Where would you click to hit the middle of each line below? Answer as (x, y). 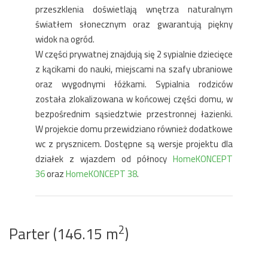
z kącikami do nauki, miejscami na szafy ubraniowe (134, 69)
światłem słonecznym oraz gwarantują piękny (134, 24)
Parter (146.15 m (64, 234)
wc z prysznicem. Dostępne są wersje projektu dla (134, 144)
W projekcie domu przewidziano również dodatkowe (134, 129)
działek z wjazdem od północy (104, 159)
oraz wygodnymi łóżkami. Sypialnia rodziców (134, 84)
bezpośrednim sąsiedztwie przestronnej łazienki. (134, 114)
